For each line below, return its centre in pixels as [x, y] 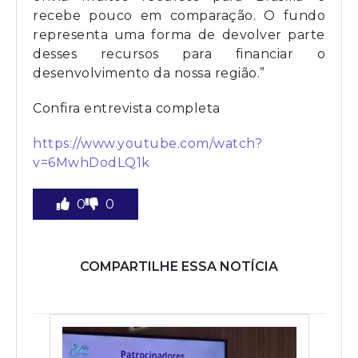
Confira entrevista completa [127, 108]
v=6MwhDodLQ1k [91, 162]
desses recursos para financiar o [179, 54]
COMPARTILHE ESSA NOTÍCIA [179, 266]
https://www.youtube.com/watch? [147, 143]
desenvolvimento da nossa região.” [149, 73]
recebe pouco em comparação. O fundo [179, 15]
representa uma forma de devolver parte [179, 34]
